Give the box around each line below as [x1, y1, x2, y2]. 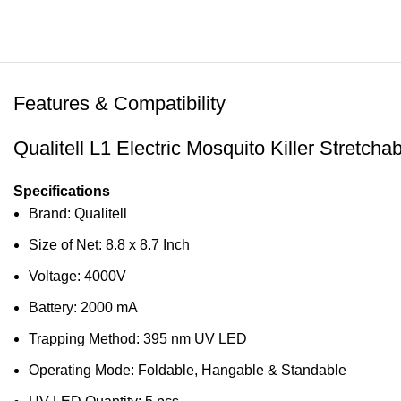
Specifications [13, 183, 110, 199]
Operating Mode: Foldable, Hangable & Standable [29, 363, 346, 378]
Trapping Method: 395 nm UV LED [29, 331, 247, 346]
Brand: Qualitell [29, 206, 127, 221]
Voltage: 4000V [29, 269, 126, 284]
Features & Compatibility [13, 92, 226, 115]
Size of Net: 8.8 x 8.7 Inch [29, 237, 190, 252]
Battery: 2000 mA [29, 300, 138, 315]
